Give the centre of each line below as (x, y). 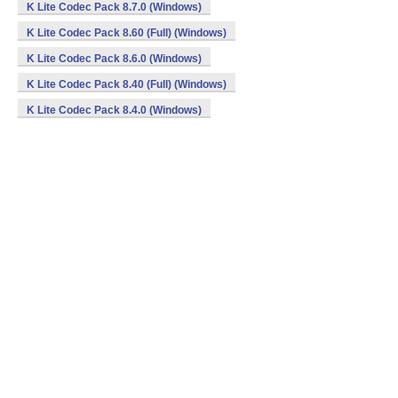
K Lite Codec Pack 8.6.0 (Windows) (114, 59)
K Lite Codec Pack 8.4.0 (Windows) (114, 110)
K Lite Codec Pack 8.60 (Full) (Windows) (127, 33)
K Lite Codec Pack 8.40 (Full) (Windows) (127, 84)
